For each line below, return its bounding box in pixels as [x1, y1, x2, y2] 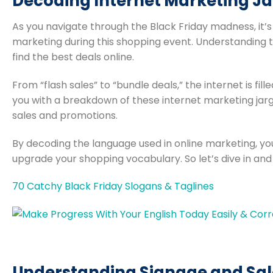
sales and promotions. [12, 108, 118, 122]
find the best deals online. [12, 49, 134, 64]
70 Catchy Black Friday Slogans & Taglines [12, 179, 214, 194]
